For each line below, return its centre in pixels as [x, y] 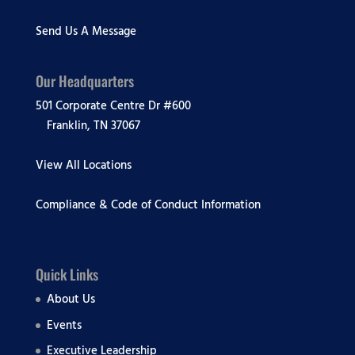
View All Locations [83, 166]
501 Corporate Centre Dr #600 [113, 106]
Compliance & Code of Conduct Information [148, 205]
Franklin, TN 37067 [93, 126]
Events [64, 325]
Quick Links [67, 275]
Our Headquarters [84, 81]
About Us [71, 300]
